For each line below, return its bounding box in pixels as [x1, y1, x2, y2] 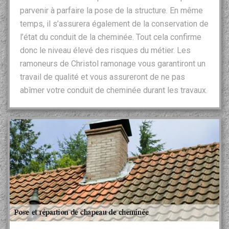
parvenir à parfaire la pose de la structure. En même [20, 5, 203, 15]
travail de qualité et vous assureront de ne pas [20, 72, 185, 82]
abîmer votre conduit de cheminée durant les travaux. [20, 85, 208, 95]
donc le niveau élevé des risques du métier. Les [20, 45, 191, 55]
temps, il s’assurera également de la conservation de [20, 18, 209, 29]
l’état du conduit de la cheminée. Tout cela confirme [20, 32, 201, 42]
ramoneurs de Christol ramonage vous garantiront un [20, 58, 205, 68]
